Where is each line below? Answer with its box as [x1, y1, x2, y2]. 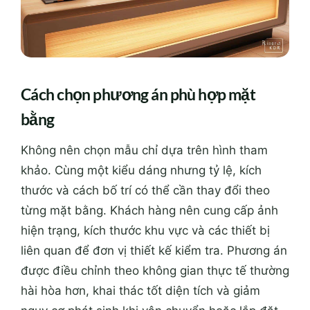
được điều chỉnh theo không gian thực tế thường [21, 264, 289, 278]
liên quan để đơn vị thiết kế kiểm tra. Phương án [21, 244, 287, 258]
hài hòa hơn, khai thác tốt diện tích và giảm [21, 284, 260, 298]
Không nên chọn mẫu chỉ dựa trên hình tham [21, 143, 268, 158]
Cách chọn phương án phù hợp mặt [21, 84, 256, 104]
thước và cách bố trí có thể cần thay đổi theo [21, 183, 270, 198]
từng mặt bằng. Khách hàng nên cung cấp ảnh [21, 203, 278, 218]
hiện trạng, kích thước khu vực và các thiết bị [21, 224, 270, 238]
